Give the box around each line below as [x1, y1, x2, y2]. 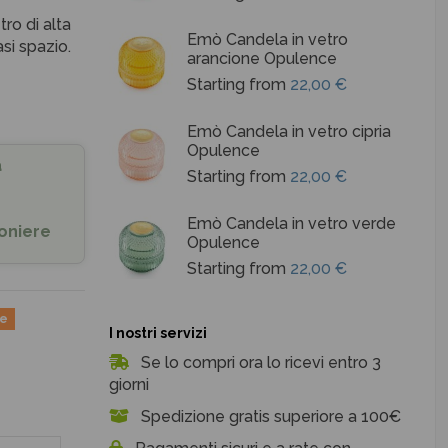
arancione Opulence [187, 48, 338, 68]
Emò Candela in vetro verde [187, 213, 397, 233]
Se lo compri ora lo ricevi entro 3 [137, 353, 382, 373]
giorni [109, 375, 150, 395]
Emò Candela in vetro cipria [187, 121, 392, 141]
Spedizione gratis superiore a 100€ [137, 407, 402, 427]
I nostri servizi [109, 325, 208, 342]
